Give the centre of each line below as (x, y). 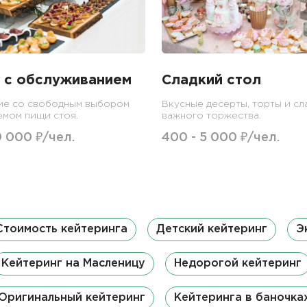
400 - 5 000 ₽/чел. (221, 137)
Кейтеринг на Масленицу (73, 263)
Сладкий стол (211, 80)
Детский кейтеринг (212, 229)
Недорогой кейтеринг (238, 263)
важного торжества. (211, 115)
